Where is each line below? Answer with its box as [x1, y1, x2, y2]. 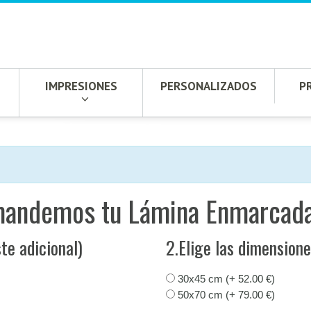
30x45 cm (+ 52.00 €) [175, 273, 275, 285]
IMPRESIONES [44, 78, 117, 94]
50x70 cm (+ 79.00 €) [175, 289, 275, 301]
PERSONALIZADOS [160, 78, 257, 94]
